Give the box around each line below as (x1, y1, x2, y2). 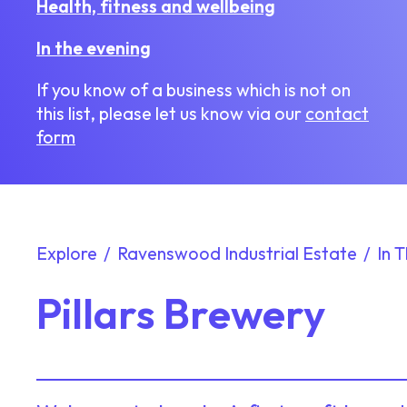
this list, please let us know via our (36, 101, 305, 124)
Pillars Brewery (36, 286, 325, 340)
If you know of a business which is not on (36, 77, 351, 101)
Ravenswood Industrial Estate (117, 241, 357, 264)
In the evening (36, 35, 151, 59)
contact (305, 101, 369, 124)
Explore (36, 241, 97, 264)
